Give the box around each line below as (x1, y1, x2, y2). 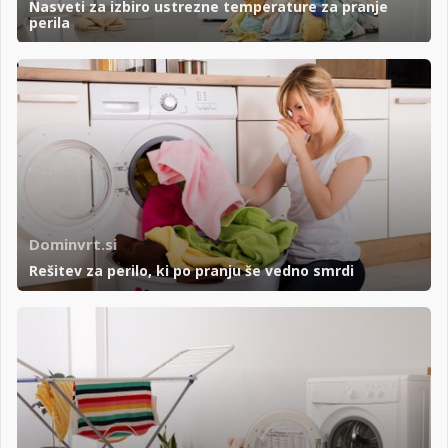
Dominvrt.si (29, 234, 117, 255)
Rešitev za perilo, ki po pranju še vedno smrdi (29, 261, 354, 281)
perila (29, 12, 70, 32)
